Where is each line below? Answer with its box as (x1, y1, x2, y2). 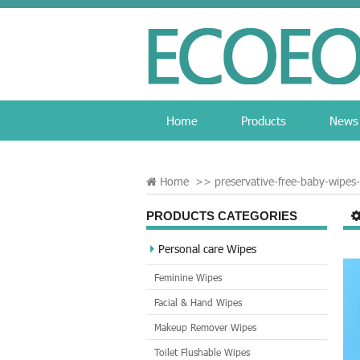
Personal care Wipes (158, 242, 256, 256)
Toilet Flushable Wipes (154, 346, 250, 358)
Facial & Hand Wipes (154, 297, 242, 308)
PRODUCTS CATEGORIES (146, 209, 297, 223)
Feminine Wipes (154, 272, 222, 283)
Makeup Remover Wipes (154, 321, 256, 333)
